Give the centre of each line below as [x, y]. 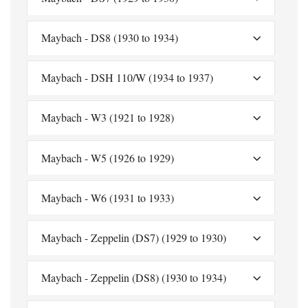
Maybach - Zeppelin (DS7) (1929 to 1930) [134, 238]
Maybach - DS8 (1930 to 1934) [110, 38]
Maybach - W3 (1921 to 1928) [108, 118]
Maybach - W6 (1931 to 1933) [108, 197]
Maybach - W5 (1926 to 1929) [108, 157]
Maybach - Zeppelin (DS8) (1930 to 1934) [134, 278]
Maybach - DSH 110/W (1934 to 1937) [127, 78]
